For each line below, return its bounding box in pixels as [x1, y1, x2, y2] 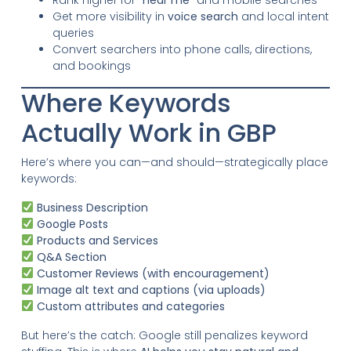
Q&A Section [36, 248, 107, 265]
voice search [167, 8, 238, 24]
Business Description [36, 199, 148, 215]
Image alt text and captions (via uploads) [36, 281, 266, 298]
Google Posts [36, 215, 108, 232]
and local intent [237, 8, 329, 24]
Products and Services [36, 232, 158, 248]
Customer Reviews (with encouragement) [36, 265, 270, 281]
